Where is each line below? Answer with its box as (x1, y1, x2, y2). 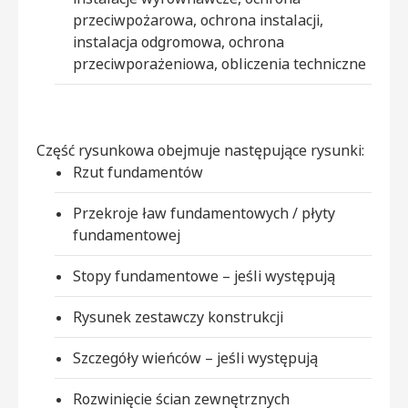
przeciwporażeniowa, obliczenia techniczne (73, 53, 366, 74)
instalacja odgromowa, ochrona (73, 31, 284, 52)
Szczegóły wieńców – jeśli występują (73, 347, 318, 368)
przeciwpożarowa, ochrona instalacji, (73, 9, 323, 30)
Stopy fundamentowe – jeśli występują (73, 265, 335, 286)
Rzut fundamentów (73, 161, 203, 182)
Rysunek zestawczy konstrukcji (73, 306, 283, 327)
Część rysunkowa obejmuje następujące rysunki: (36, 139, 364, 160)
